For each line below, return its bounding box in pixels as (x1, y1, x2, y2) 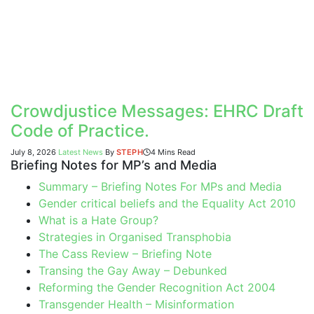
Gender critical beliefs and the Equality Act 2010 (39, 196, 296, 211)
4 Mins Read (151, 147, 196, 158)
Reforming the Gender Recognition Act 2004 (39, 280, 275, 295)
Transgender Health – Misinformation (39, 297, 234, 312)
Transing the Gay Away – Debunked (39, 264, 227, 278)
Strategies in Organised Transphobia (39, 230, 231, 245)
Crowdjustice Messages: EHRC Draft (11, 101, 303, 122)
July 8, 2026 (11, 147, 56, 158)
